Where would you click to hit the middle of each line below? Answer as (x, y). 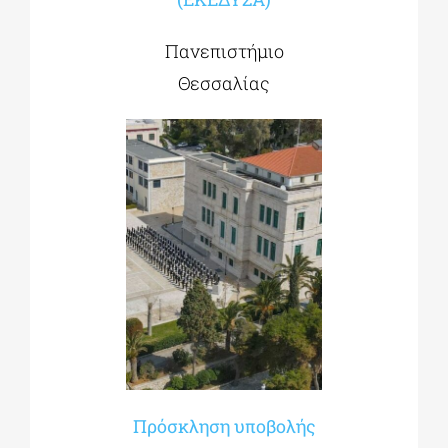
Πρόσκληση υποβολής (224, 426)
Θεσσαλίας (224, 83)
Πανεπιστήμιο (224, 51)
